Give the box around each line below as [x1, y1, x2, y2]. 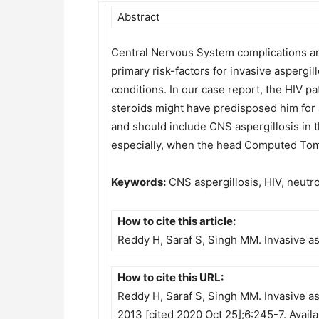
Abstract [117, 10, 159, 23]
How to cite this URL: [117, 271, 224, 284]
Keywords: [111, 175, 166, 189]
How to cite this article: [117, 214, 236, 228]
